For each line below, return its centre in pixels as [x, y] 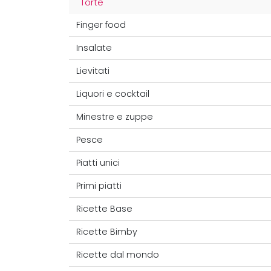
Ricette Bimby [107, 232]
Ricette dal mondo [118, 255]
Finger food [101, 25]
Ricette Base [104, 209]
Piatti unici [98, 163]
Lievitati [93, 71]
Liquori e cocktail [113, 94]
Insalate [94, 48]
